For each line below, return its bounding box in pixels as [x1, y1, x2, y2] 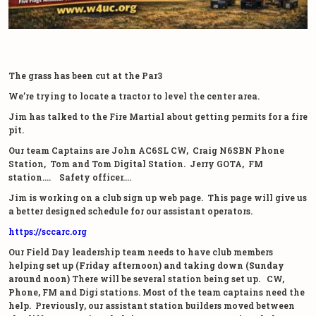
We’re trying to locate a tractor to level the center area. [8, 90, 260, 102]
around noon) [8, 272, 70, 284]
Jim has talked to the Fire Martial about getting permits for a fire [8, 110, 308, 122]
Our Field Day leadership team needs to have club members [8, 245, 273, 257]
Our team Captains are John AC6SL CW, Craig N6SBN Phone [8, 144, 284, 156]
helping [8, 259, 47, 271]
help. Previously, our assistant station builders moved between [8, 299, 295, 311]
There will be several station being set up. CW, [70, 272, 284, 284]
